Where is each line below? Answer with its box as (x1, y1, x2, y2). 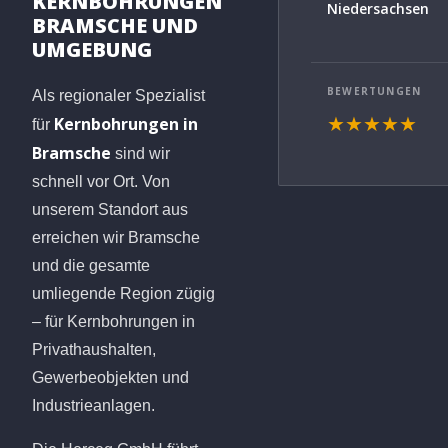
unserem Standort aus (32, 200, 188, 218)
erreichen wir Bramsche (32, 228, 200, 246)
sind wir (111, 144, 170, 162)
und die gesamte (32, 256, 150, 274)
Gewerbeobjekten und (32, 368, 189, 386)
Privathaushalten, (32, 340, 156, 358)
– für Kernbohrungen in (32, 312, 195, 330)
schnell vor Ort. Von (32, 172, 170, 190)
